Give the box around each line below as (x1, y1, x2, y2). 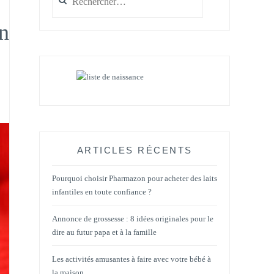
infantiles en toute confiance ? (52, 187, 152, 197)
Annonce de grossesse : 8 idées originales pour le (52, 213, 213, 223)
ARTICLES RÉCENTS (76, 144, 193, 155)
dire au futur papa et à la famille (52, 227, 157, 237)
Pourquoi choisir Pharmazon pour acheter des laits (52, 174, 217, 183)
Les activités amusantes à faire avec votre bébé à (52, 254, 211, 264)
